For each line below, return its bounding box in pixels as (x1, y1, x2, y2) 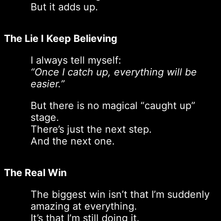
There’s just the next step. (31, 123, 152, 135)
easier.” (31, 77, 65, 90)
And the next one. (31, 135, 115, 147)
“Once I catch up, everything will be (31, 66, 197, 78)
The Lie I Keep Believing (4, 32, 117, 44)
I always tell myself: (31, 54, 122, 66)
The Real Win (4, 166, 67, 179)
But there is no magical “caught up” (31, 99, 196, 111)
